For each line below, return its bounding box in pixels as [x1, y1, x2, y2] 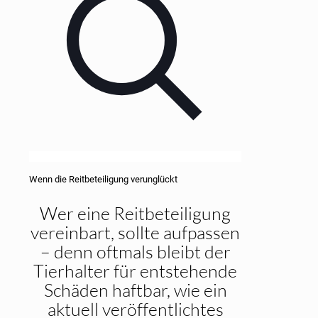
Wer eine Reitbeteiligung [40, 202, 231, 225]
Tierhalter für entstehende [33, 260, 237, 283]
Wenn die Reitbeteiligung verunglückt [29, 174, 177, 185]
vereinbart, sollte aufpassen [31, 221, 240, 244]
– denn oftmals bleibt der [40, 241, 231, 263]
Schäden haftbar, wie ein [43, 279, 227, 302]
